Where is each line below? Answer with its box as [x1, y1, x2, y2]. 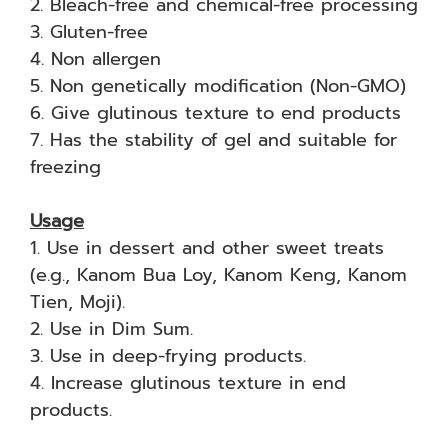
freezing [30, 153, 108, 181]
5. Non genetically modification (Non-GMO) [30, 72, 406, 100]
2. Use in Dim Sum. [30, 315, 193, 343]
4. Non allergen [30, 45, 161, 73]
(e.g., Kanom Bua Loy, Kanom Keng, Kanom [30, 261, 407, 289]
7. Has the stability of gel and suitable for [30, 126, 397, 154]
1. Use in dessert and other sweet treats [30, 234, 384, 262]
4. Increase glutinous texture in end [30, 369, 346, 397]
